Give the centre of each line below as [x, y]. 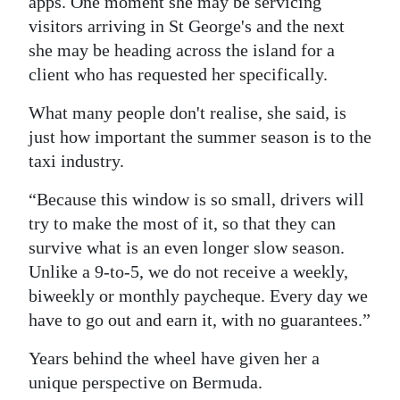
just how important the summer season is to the [200, 137]
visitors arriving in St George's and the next [187, 26]
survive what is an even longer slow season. [187, 247]
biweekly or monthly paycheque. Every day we [198, 296]
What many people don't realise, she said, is [187, 112]
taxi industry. [76, 161]
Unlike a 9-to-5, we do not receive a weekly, [188, 271]
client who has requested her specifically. [178, 74]
